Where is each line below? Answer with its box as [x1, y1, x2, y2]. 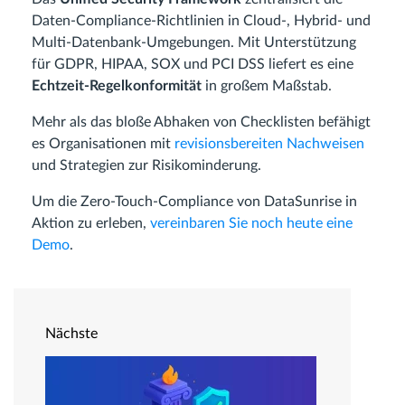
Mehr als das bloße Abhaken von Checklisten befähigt [32, 115, 371, 130]
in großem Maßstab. [202, 79, 332, 94]
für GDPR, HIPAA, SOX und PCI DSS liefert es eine [32, 57, 353, 72]
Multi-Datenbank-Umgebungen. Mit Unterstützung [32, 35, 356, 51]
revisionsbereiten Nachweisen [174, 137, 364, 152]
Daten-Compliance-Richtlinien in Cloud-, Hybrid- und [32, 14, 371, 29]
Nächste [45, 326, 98, 342]
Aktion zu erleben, [32, 216, 150, 231]
